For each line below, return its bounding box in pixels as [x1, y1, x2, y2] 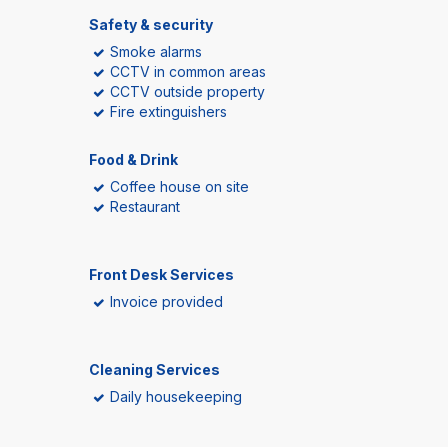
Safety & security [89, 16, 213, 33]
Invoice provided [110, 293, 223, 310]
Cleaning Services [89, 361, 220, 378]
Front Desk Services [89, 266, 234, 283]
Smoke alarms [110, 43, 202, 60]
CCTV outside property [110, 83, 265, 100]
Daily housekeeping [110, 388, 242, 405]
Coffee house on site [110, 178, 249, 195]
